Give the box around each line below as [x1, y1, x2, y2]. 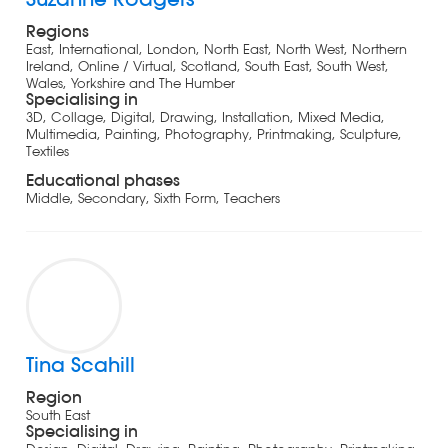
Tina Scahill [25, 351, 135, 378]
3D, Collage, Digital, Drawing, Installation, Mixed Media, [25, 108, 385, 125]
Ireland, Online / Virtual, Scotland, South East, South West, [25, 57, 389, 74]
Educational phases [25, 168, 180, 191]
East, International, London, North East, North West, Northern [25, 40, 407, 57]
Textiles [25, 142, 69, 159]
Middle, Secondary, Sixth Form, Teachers [25, 189, 280, 206]
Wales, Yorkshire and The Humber [25, 74, 235, 91]
